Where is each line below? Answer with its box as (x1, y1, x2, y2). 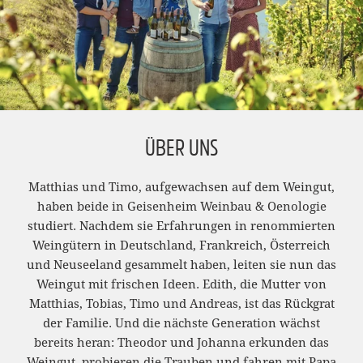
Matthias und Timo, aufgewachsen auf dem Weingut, (28, 181, 335, 194)
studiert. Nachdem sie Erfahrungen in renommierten (28, 220, 335, 233)
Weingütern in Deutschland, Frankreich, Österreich (32, 239, 331, 253)
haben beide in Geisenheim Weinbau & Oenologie (36, 200, 327, 214)
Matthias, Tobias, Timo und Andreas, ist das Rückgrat (28, 297, 335, 311)
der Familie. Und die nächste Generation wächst (43, 317, 320, 331)
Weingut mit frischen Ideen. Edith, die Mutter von (36, 278, 327, 292)
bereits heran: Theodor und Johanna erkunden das (34, 336, 329, 350)
